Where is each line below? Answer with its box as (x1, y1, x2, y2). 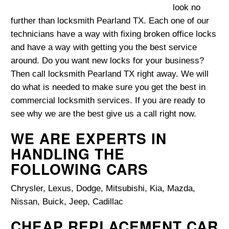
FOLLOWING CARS (11, 158, 148, 180)
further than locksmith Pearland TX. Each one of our (11, 16, 209, 26)
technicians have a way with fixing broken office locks (11, 29, 216, 39)
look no (172, 3, 200, 13)
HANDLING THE (11, 143, 125, 165)
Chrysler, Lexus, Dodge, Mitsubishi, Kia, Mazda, (11, 184, 195, 194)
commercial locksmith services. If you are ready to (11, 96, 205, 106)
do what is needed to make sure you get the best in (11, 82, 205, 93)
